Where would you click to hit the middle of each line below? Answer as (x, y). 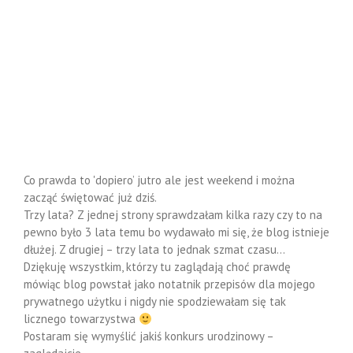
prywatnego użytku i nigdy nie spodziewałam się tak (155, 301)
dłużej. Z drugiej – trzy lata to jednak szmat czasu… (154, 249)
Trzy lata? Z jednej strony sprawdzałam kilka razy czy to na (173, 215)
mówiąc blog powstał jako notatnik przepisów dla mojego (169, 284)
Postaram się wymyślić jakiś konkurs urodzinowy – (149, 336)
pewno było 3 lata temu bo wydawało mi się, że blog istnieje (176, 232)
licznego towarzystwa (81, 319)
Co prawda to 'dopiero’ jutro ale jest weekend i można (159, 180)
